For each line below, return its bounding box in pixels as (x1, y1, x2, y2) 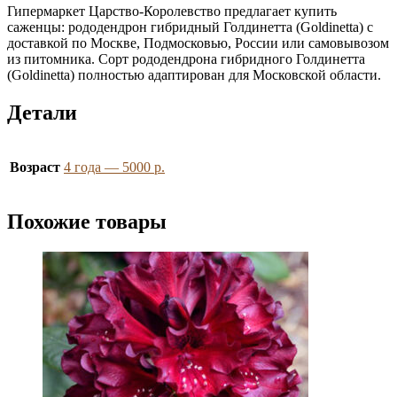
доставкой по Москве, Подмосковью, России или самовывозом (7, 35, 389, 51)
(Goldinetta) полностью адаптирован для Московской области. (7, 66, 381, 82)
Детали (7, 100, 77, 124)
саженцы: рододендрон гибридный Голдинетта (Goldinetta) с (7, 19, 373, 35)
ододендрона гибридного (139, 51, 292, 66)
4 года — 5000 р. (64, 159, 165, 175)
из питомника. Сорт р (7, 51, 139, 66)
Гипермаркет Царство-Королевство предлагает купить (7, 3, 337, 19)
